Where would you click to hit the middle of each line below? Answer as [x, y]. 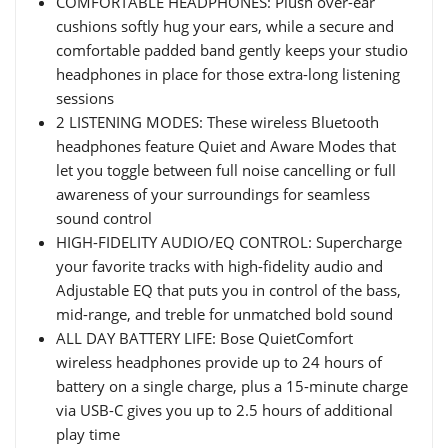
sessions [85, 98]
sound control [104, 218]
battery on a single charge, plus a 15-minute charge [232, 386]
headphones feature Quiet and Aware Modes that [226, 146]
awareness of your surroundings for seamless [213, 194]
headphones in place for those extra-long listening [228, 74]
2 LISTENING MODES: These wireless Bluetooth [217, 122]
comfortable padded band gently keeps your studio [232, 50]
